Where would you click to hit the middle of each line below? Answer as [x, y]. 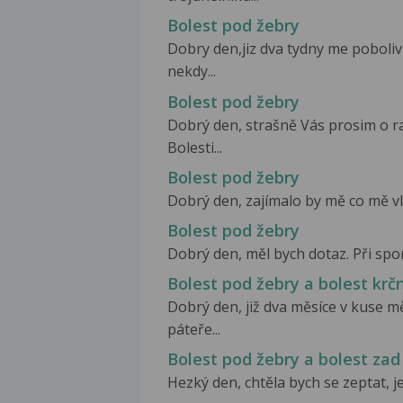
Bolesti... [195, 147]
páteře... [194, 329]
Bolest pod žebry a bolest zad [284, 358]
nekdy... [192, 72]
